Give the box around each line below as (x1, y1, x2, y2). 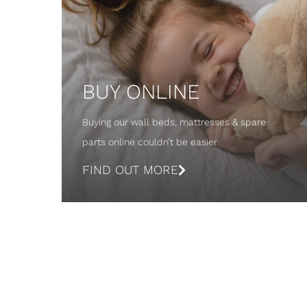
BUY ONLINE (82, 79, 199, 103)
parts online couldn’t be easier (82, 136, 217, 147)
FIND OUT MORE (82, 162, 178, 177)
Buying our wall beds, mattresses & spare (82, 116, 266, 127)
